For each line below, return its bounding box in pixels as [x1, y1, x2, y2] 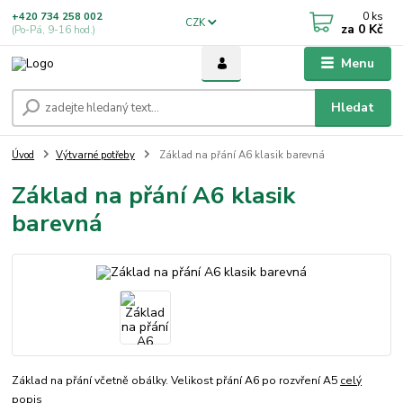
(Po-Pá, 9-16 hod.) [12, 22, 96, 37]
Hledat [331, 99, 375, 117]
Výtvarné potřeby [56, 148, 135, 163]
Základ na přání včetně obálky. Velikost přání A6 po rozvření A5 [12, 373, 341, 389]
